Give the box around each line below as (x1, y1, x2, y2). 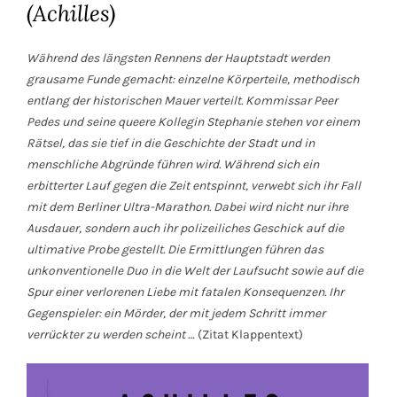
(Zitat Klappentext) (195, 327, 303, 343)
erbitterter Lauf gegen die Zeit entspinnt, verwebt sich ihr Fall (27, 178, 361, 194)
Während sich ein (223, 157, 319, 173)
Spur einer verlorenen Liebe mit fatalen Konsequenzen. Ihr (27, 284, 344, 300)
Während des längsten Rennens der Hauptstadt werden (27, 51, 330, 66)
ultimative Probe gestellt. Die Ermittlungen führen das (27, 242, 323, 258)
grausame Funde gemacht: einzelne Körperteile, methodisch (27, 72, 359, 88)
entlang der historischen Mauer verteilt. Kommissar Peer (27, 93, 338, 109)
